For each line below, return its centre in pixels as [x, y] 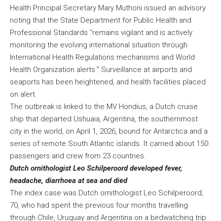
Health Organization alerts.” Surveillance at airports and [101, 70]
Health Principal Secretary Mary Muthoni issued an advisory [108, 8]
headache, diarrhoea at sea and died [71, 181]
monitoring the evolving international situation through [99, 45]
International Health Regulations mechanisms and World [102, 57]
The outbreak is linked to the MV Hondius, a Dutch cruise [104, 107]
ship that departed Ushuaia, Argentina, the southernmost [104, 119]
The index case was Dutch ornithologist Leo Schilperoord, [107, 193]
